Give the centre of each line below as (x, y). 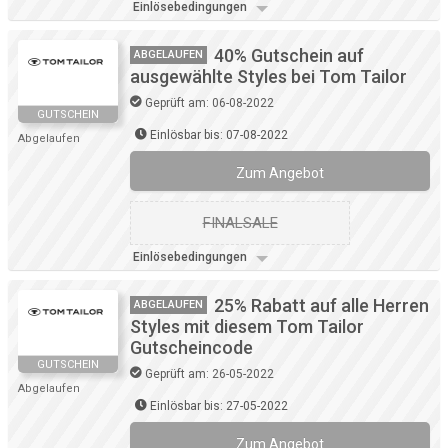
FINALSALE (240, 223)
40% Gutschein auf (289, 56)
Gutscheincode (191, 348)
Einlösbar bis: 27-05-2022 (219, 406)
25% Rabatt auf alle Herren (321, 306)
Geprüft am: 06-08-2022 (209, 103)
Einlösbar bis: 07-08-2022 (219, 135)
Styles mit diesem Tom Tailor (247, 327)
